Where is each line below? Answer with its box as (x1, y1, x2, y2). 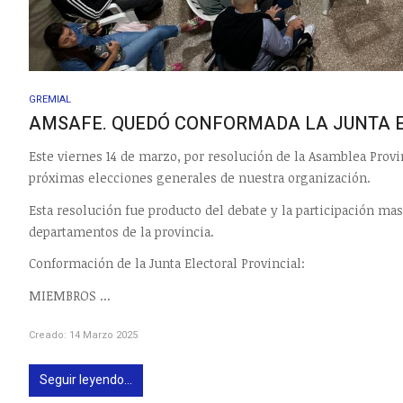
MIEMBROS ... (29, 286, 111, 304)
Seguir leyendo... (40, 370, 132, 390)
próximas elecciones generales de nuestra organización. (29, 169, 371, 187)
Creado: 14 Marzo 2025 (29, 327, 138, 343)
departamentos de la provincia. (29, 222, 214, 240)
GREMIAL (29, 91, 71, 107)
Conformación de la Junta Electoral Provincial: (29, 255, 305, 273)
